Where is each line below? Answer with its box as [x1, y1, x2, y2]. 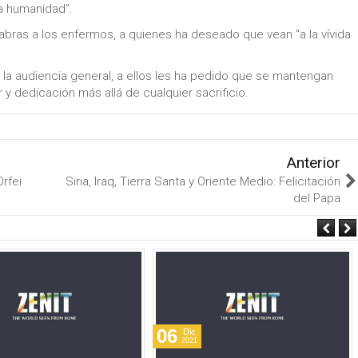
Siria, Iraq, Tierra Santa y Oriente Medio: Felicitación [66, 174, 340, 189]
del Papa [293, 191, 340, 205]
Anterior [287, 153, 340, 172]
